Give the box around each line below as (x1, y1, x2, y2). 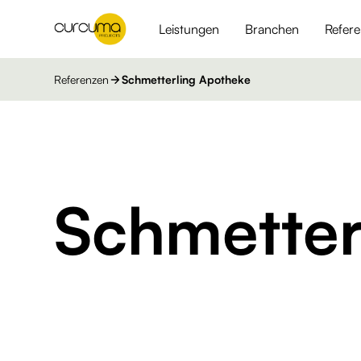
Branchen (245, 21, 300, 37)
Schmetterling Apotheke (122, 73, 251, 86)
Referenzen (54, 73, 110, 86)
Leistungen (159, 21, 220, 37)
